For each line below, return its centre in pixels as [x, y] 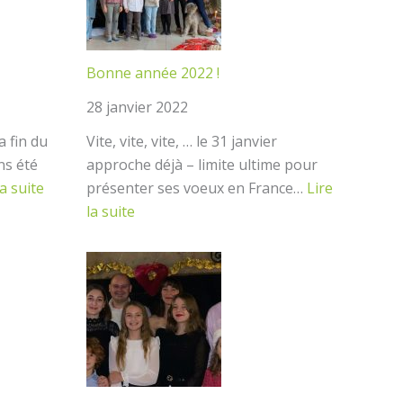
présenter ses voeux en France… [197, 188]
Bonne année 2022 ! [153, 73]
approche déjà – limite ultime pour [202, 165]
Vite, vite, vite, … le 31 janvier [182, 141]
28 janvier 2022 [137, 107]
